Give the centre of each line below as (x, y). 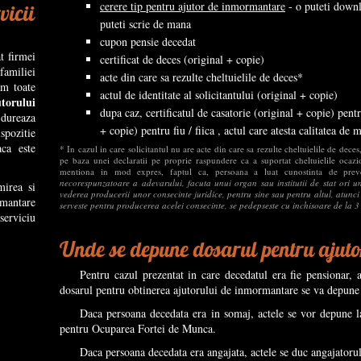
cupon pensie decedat (148, 41)
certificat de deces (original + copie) (182, 59)
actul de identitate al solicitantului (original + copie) (219, 95)
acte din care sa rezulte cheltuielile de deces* (201, 77)
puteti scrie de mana (145, 24)
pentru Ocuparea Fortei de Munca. (138, 328)
